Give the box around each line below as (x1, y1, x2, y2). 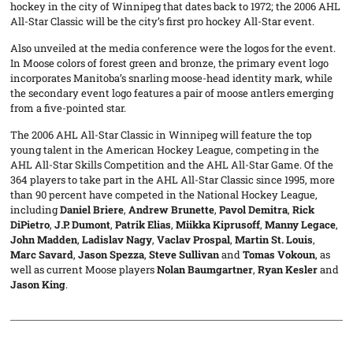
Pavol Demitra (219, 202, 288, 217)
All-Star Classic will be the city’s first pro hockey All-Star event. (10, 13, 315, 28)
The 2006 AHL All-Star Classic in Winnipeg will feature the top (10, 127, 313, 142)
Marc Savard (10, 247, 74, 262)
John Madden (10, 232, 78, 247)
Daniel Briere (60, 202, 124, 217)
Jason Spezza (78, 247, 145, 262)
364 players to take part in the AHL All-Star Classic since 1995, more (10, 172, 336, 187)
